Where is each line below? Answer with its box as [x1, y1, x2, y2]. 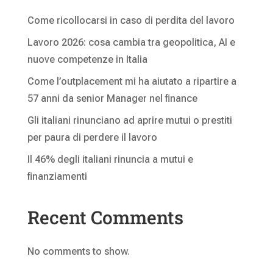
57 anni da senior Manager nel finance [27, 92, 197, 104]
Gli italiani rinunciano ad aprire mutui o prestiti [27, 114, 232, 126]
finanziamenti [27, 170, 87, 182]
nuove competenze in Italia [27, 53, 147, 65]
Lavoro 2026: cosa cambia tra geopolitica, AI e [27, 36, 235, 48]
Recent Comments [27, 205, 183, 229]
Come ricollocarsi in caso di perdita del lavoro [27, 14, 235, 26]
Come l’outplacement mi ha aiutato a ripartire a [27, 75, 236, 87]
